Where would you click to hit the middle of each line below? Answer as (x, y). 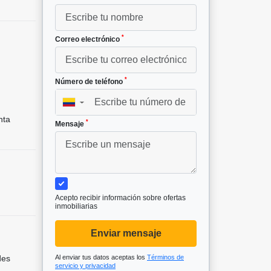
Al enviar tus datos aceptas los (101, 257)
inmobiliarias (76, 206)
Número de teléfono (90, 81)
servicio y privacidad (85, 265)
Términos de (165, 257)
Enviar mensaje (126, 233)
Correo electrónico (88, 39)
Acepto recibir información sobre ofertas (120, 198)
